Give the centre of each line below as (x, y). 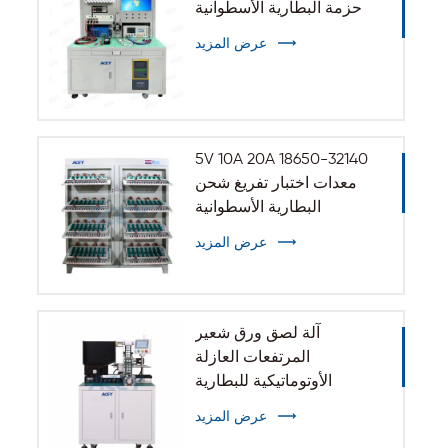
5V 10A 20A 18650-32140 (281, 159)
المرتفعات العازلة (252, 358)
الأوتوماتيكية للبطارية (263, 382)
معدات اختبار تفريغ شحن (275, 183)
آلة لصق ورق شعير (257, 334)
